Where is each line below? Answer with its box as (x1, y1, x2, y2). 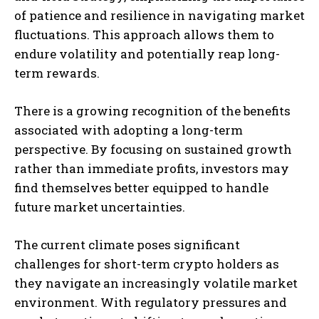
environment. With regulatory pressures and (14, 293, 287, 310)
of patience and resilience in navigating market (14, 6, 305, 23)
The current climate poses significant (14, 236, 240, 253)
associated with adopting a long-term (14, 121, 243, 138)
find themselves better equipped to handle (14, 179, 268, 196)
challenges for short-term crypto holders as (14, 255, 279, 272)
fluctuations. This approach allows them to (14, 26, 274, 43)
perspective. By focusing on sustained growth (14, 140, 292, 157)
